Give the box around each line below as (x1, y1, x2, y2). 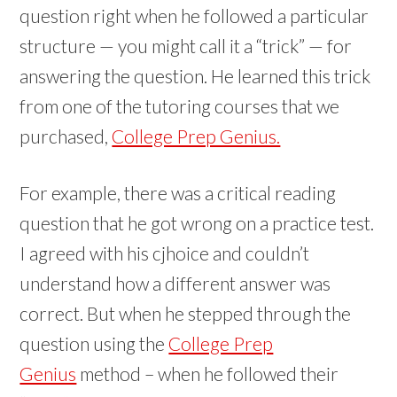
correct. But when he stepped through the (19, 302, 352, 324)
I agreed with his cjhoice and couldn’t (19, 242, 310, 264)
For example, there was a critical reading (19, 182, 337, 204)
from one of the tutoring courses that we (19, 95, 340, 117)
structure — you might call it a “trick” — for (19, 35, 353, 57)
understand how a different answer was (19, 272, 331, 294)
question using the (19, 332, 169, 354)
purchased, (19, 125, 113, 147)
